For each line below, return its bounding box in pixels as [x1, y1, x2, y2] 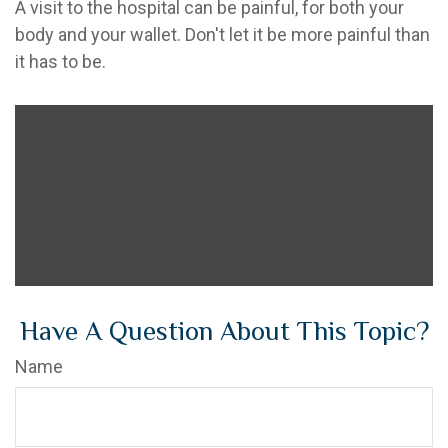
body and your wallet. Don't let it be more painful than [15, 24, 430, 45]
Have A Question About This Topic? [19, 316, 429, 346]
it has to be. [15, 51, 106, 72]
